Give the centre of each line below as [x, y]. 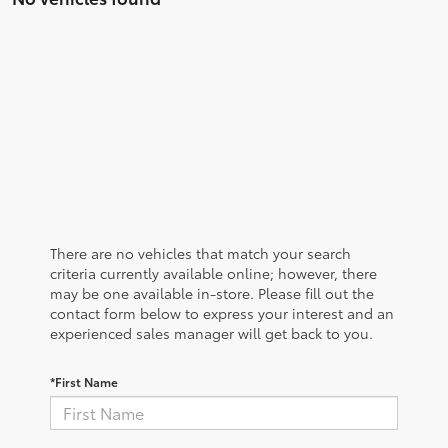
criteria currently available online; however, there [213, 272]
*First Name [84, 381]
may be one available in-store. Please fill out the [212, 292]
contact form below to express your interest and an [222, 312]
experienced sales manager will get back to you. [211, 332]
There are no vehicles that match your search [200, 252]
